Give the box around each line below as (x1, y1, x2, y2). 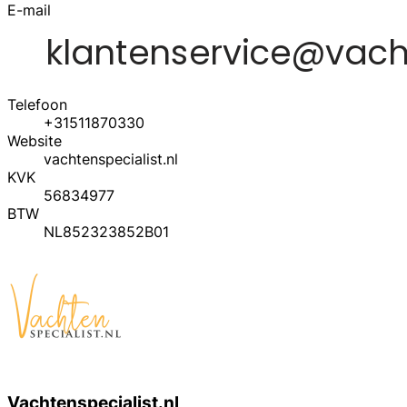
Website (7, 132, 62, 151)
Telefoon (7, 95, 67, 114)
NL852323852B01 (44, 223, 169, 242)
